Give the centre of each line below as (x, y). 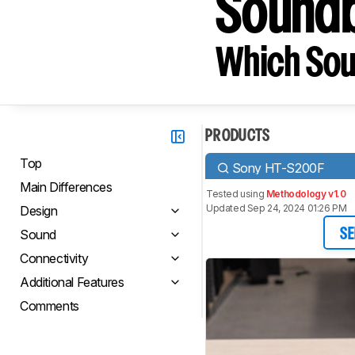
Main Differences (66, 187)
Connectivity (54, 258)
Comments (50, 306)
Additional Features (72, 282)
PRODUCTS (238, 136)
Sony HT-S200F (278, 168)
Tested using (236, 194)
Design (39, 211)
